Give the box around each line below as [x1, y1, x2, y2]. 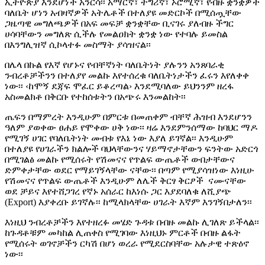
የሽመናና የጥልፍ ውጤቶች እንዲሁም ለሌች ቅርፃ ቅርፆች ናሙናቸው [5, 175, 246, 186]
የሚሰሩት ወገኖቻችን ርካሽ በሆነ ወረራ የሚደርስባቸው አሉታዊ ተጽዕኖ [5, 238, 249, 248]
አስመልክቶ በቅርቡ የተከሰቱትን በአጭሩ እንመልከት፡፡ [5, 91, 186, 102]
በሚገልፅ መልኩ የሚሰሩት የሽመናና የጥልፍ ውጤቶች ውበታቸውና [5, 154, 235, 164]
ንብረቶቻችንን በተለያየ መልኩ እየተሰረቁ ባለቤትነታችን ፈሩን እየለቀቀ [5, 70, 249, 80]
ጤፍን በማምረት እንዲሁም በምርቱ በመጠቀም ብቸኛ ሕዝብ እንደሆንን [5, 111, 252, 122]
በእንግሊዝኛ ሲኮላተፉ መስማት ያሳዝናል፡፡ [5, 39, 151, 50]
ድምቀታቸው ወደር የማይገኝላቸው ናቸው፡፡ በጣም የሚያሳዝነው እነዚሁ [5, 164, 254, 175]
